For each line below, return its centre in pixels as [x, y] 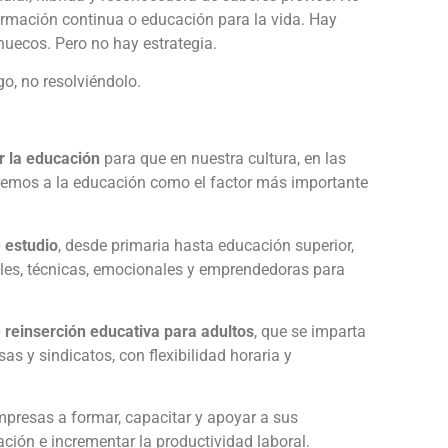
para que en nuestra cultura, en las [223, 159]
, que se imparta [310, 331]
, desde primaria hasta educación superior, [206, 245]
